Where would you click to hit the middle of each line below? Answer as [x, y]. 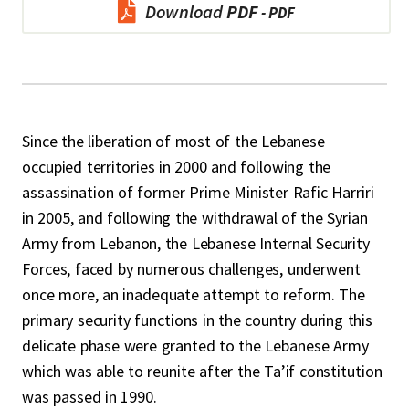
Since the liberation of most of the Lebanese [174, 141]
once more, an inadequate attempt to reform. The [194, 294]
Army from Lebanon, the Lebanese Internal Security [196, 243]
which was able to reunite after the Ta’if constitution [202, 371]
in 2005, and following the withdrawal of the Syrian [195, 218]
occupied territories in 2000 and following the [177, 167]
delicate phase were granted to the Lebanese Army [195, 346]
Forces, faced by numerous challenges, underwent [191, 269]
